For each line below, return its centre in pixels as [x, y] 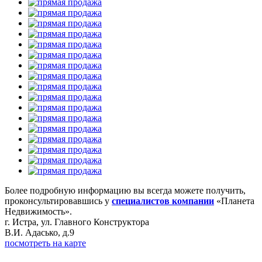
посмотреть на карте [45, 243]
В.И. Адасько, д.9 [39, 232]
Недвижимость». [38, 211]
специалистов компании [163, 201]
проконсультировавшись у [58, 201]
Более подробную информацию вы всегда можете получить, [125, 190]
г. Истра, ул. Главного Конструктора [77, 222]
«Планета [234, 201]
